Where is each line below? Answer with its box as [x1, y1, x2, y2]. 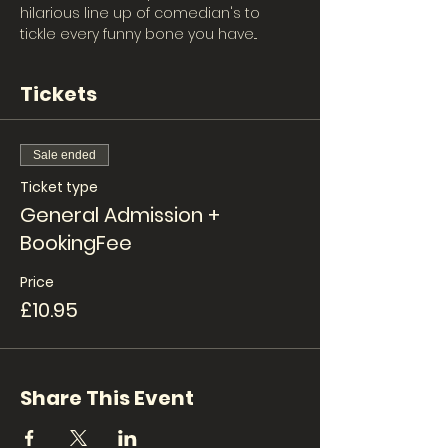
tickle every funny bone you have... [20, 24, 261, 44]
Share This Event [20, 384, 194, 412]
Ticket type [20, 177, 98, 197]
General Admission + [20, 201, 220, 229]
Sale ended [33, 148, 96, 162]
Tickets [20, 80, 97, 108]
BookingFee [20, 229, 132, 257]
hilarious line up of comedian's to [20, 3, 264, 23]
